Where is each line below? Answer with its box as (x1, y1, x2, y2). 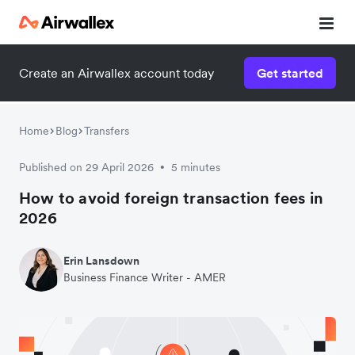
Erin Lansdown (63, 254, 139, 268)
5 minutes (171, 160, 220, 174)
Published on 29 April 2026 (19, 160, 154, 174)
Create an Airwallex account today (19, 65, 214, 81)
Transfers (84, 124, 129, 138)
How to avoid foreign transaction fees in (19, 188, 324, 208)
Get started (257, 65, 323, 81)
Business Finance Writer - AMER (63, 270, 226, 284)
